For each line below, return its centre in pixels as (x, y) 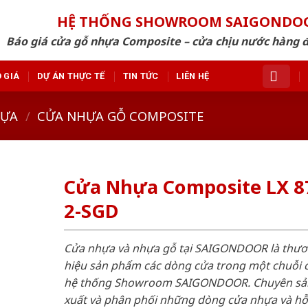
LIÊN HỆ (193, 76)
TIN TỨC (141, 76)
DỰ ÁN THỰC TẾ (71, 76)
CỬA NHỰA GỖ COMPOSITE (121, 115)
